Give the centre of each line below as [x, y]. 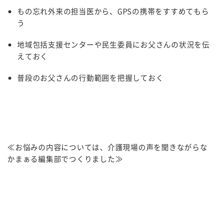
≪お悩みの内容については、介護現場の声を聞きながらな [108, 147]
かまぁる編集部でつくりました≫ [65, 159]
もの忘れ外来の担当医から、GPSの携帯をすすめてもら [113, 11]
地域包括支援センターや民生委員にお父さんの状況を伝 [113, 44]
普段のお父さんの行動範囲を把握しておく [90, 78]
